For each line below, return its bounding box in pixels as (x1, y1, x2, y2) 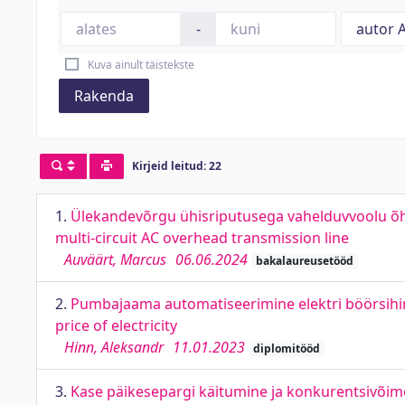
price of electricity (55, 316, 177, 335)
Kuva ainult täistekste (87, 57, 194, 72)
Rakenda (74, 86, 134, 106)
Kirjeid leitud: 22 (131, 158, 221, 174)
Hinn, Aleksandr (64, 337, 164, 357)
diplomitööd (252, 341, 320, 356)
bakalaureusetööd (255, 253, 353, 268)
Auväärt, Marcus (64, 250, 166, 269)
